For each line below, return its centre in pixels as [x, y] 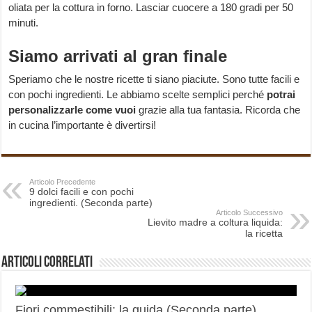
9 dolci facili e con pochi [82, 192]
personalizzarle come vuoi [72, 110]
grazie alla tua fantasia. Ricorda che [218, 110]
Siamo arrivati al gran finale [118, 56]
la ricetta [264, 234]
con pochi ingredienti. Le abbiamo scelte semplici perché [138, 95]
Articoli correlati [47, 263]
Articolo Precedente [63, 182]
